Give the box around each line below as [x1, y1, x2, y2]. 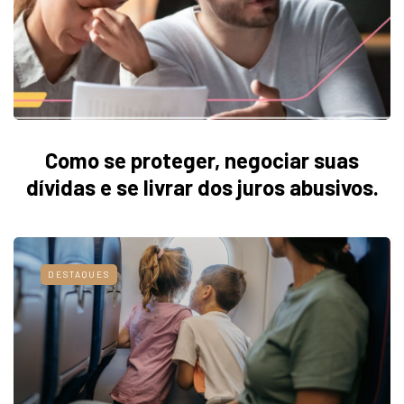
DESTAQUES [48, 268, 110, 280]
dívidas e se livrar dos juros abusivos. [25, 173, 379, 200]
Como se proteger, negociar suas [45, 146, 359, 173]
